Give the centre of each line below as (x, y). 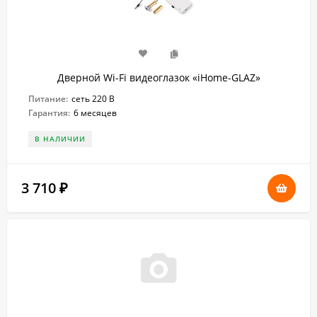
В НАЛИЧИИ (60, 139)
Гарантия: (49, 113)
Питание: (48, 99)
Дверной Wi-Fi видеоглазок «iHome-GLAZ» (158, 77)
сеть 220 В (93, 99)
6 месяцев (95, 113)
